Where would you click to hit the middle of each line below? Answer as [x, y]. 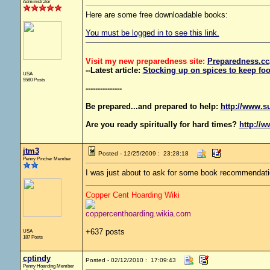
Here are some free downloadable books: [156, 15]
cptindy [36, 258]
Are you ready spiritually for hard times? [162, 124]
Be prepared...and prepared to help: [153, 106]
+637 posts [105, 232]
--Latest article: [114, 70]
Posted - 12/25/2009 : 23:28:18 [143, 153]
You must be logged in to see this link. [152, 33]
